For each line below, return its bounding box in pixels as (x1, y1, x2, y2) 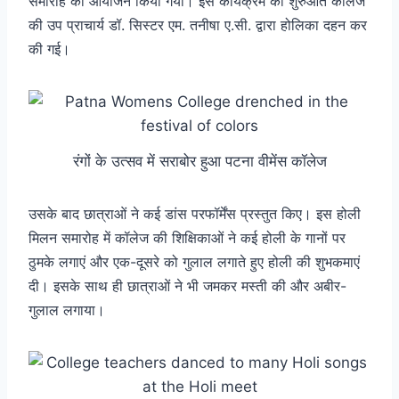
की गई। (28, 39, 70, 58)
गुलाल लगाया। (28, 301, 105, 320)
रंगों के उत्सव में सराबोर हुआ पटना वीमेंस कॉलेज (72, 152, 327, 171)
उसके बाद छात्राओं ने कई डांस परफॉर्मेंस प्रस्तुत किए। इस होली (28, 205, 361, 224)
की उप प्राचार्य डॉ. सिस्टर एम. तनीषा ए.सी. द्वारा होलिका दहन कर (28, 15, 367, 34)
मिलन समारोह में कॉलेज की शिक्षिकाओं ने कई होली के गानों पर (28, 229, 346, 248)
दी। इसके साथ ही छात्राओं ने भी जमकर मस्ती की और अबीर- (28, 277, 346, 296)
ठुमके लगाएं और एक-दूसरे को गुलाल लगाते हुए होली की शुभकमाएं (28, 253, 360, 272)
